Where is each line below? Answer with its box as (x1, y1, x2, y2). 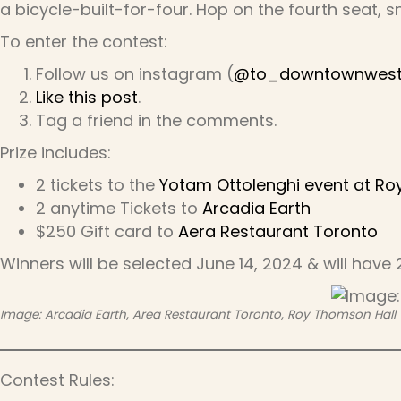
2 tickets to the (36, 174, 159, 196)
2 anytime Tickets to (36, 197, 202, 219)
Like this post (36, 86, 138, 108)
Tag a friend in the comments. (36, 109, 277, 132)
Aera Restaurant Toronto (178, 220, 378, 243)
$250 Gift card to (36, 220, 178, 243)
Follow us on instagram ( (36, 63, 234, 85)
